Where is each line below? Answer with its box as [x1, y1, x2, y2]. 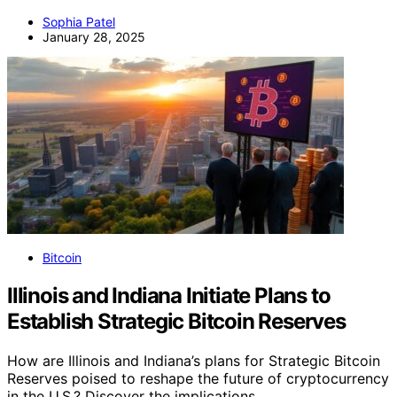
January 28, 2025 [43, 28, 145, 44]
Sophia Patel [43, 13, 115, 29]
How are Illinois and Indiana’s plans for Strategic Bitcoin [7, 351, 380, 370]
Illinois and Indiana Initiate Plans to [7, 282, 331, 308]
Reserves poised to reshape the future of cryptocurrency [7, 369, 389, 387]
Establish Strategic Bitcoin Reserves [7, 307, 346, 334]
